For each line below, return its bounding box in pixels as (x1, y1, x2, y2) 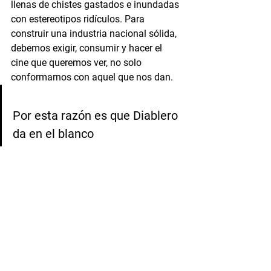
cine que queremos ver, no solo (11, 56, 144, 68)
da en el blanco (13, 126, 94, 141)
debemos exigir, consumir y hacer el (11, 42, 165, 54)
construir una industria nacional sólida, (11, 27, 179, 39)
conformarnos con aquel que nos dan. (11, 71, 175, 83)
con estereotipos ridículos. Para (11, 13, 147, 25)
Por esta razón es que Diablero (13, 108, 181, 123)
